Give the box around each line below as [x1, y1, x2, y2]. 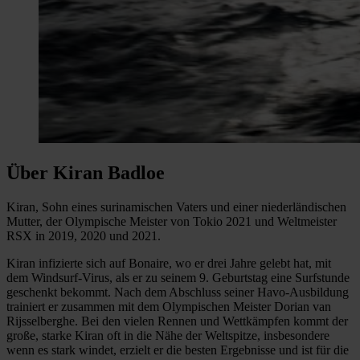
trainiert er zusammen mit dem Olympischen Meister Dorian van [6, 299, 331, 313]
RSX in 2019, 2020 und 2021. [6, 228, 161, 243]
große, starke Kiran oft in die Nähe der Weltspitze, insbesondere [6, 328, 329, 342]
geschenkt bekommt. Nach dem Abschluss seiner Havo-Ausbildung [6, 284, 349, 299]
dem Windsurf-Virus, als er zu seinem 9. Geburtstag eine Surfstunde [6, 270, 350, 284]
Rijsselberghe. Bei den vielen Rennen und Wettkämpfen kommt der [6, 313, 348, 328]
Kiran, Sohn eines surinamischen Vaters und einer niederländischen [6, 199, 346, 214]
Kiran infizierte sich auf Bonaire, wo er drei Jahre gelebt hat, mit [6, 256, 331, 270]
